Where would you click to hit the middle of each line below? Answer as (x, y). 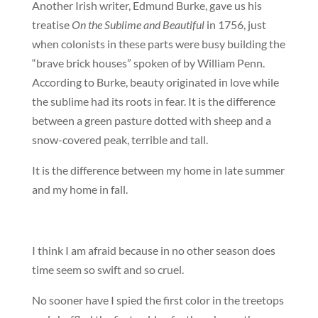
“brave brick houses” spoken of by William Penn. (148, 62)
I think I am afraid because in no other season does (153, 250)
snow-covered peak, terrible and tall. (120, 139)
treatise (51, 24)
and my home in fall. (79, 189)
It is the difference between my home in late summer (158, 170)
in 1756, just (235, 24)
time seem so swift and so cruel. (108, 269)
